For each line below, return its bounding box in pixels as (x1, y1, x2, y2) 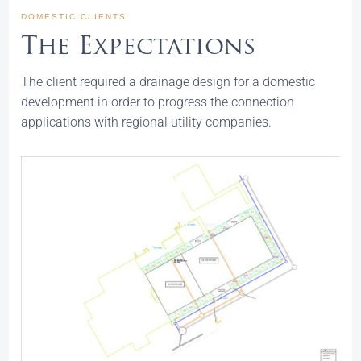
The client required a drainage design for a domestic (21, 74, 316, 89)
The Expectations (21, 35, 257, 60)
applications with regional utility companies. (21, 114, 272, 130)
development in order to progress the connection (21, 94, 295, 110)
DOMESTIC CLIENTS (21, 12, 127, 21)
